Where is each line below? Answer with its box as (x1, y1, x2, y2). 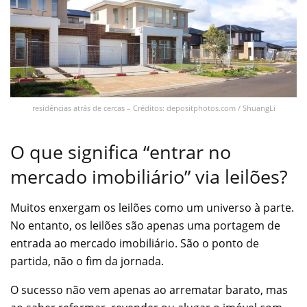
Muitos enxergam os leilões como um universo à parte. (10, 199, 294, 215)
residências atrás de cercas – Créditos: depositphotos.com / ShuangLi (32, 102, 275, 113)
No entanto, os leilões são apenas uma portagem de (10, 217, 280, 233)
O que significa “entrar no (10, 139, 231, 165)
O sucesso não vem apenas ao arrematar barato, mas (10, 282, 288, 297)
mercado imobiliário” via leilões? (10, 164, 288, 190)
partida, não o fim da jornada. (10, 253, 164, 269)
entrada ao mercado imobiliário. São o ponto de (10, 235, 259, 251)
